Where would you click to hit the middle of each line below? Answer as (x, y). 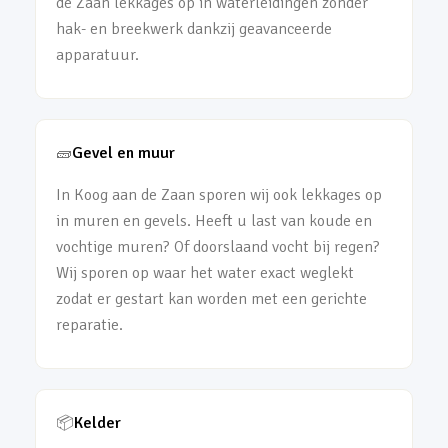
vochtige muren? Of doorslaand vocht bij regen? (218, 247)
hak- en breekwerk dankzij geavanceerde (194, 29)
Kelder (97, 423)
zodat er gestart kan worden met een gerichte (211, 299)
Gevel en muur (123, 153)
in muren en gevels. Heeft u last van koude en (214, 221)
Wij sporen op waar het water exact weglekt (205, 273)
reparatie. (89, 325)
